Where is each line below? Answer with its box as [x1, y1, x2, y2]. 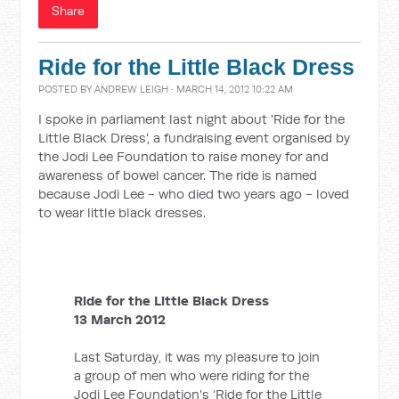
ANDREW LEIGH [94, 83, 169, 95]
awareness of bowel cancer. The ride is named [38, 167, 318, 183]
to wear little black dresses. [38, 204, 207, 221]
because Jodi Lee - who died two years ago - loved [38, 185, 350, 202]
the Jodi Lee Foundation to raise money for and [38, 148, 330, 165]
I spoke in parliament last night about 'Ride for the [38, 110, 346, 127]
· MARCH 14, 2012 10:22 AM [168, 83, 294, 95]
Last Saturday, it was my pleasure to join [74, 348, 321, 365]
